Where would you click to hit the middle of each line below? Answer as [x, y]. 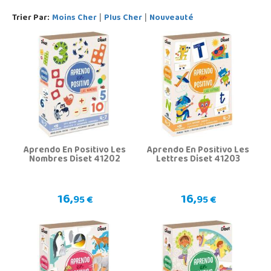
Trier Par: [31, 19]
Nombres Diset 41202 [75, 160]
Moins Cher [74, 19]
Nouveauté [171, 19]
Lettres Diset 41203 [198, 160]
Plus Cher [123, 19]
